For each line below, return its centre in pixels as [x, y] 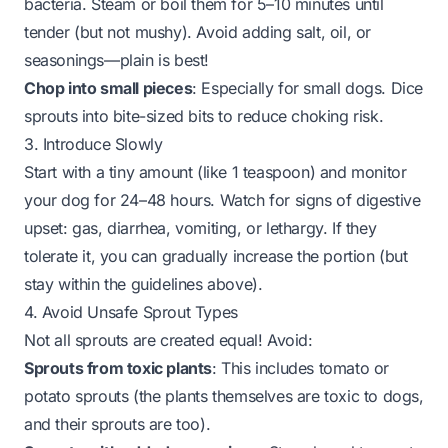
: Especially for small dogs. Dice [308, 88]
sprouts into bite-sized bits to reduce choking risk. [204, 116]
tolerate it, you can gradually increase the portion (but [216, 256]
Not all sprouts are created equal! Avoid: [168, 340]
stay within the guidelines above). [143, 284]
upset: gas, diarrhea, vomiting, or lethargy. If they [200, 228]
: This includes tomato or [301, 368]
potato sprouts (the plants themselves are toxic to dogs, [224, 396]
